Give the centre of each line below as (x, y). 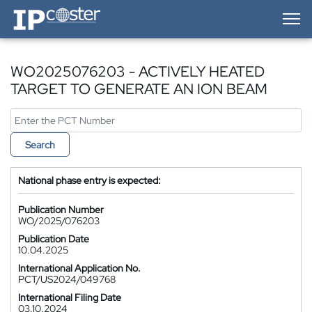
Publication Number (61, 210)
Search (40, 145)
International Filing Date (70, 297)
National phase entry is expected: (89, 180)
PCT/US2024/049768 (67, 279)
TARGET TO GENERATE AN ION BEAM (139, 89)
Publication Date (54, 239)
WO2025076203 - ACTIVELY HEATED (138, 71)
